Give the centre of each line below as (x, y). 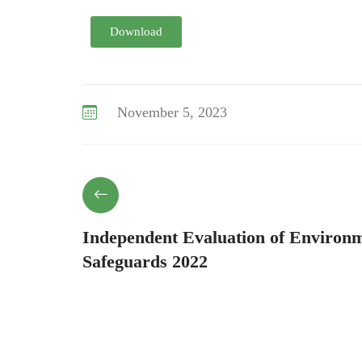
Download (136, 32)
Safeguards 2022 (145, 262)
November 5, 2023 (172, 113)
